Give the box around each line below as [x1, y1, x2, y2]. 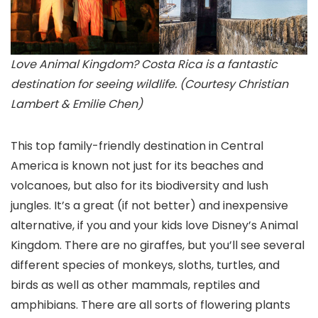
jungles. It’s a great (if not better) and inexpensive [11, 197, 288, 214]
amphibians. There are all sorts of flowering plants [11, 297, 290, 313]
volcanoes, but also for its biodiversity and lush [11, 177, 268, 194]
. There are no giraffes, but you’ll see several [60, 237, 305, 253]
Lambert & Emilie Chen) [11, 96, 143, 112]
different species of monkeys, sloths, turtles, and [11, 257, 280, 273]
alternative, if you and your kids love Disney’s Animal [11, 217, 298, 234]
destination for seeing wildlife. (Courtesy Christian [11, 76, 288, 92]
